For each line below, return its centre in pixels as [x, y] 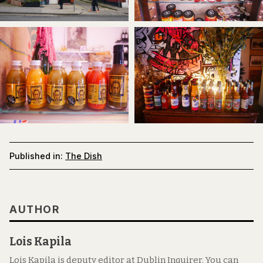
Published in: [36, 156]
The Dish [84, 156]
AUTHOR [34, 210]
